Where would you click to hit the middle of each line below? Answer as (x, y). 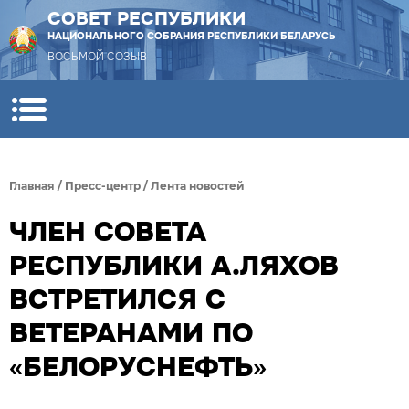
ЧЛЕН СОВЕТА (108, 232)
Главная (32, 186)
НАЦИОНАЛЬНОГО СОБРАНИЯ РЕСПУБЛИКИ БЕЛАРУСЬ (192, 36)
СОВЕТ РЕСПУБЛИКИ (147, 19)
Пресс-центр (103, 186)
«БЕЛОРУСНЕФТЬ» (138, 367)
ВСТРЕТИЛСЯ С (117, 299)
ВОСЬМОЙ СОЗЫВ (97, 57)
